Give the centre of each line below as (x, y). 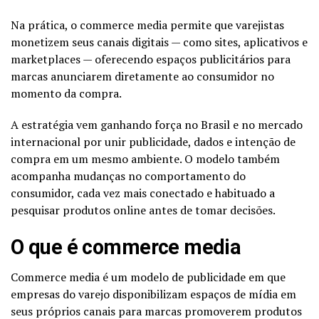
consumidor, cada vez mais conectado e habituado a (143, 193)
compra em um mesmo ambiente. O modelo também (145, 158)
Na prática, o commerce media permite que (123, 25)
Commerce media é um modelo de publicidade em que (148, 277)
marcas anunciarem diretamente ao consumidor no (142, 76)
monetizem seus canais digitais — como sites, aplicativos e (159, 42)
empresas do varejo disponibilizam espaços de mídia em (153, 294)
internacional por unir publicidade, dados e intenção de (153, 141)
